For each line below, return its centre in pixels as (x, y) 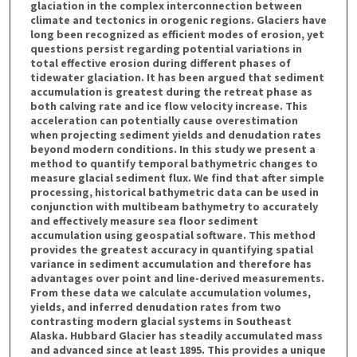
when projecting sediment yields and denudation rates (175, 134)
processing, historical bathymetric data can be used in (174, 192)
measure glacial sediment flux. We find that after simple (177, 177)
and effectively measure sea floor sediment (144, 220)
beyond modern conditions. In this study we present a (173, 149)
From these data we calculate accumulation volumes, (170, 292)
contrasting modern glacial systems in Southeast (161, 321)
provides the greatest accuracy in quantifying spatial (171, 249)
